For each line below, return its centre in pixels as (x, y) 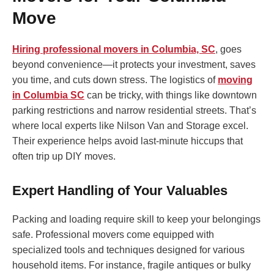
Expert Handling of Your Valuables (120, 191)
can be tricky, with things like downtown (171, 95)
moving (235, 80)
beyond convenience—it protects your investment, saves (134, 65)
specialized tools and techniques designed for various (128, 250)
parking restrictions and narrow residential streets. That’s (134, 111)
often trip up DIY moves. (64, 157)
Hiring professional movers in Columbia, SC (114, 50)
